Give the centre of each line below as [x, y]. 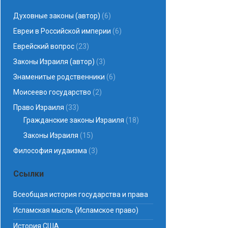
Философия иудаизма [50, 151]
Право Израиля [39, 107]
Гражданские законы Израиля [74, 120]
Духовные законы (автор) [57, 16]
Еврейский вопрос [44, 46]
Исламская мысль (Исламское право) [76, 210]
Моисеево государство [52, 92]
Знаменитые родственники [59, 77]
